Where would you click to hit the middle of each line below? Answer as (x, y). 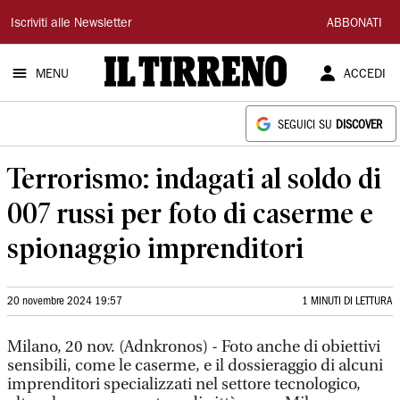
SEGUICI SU (307, 125)
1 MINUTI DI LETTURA (347, 301)
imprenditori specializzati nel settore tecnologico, (184, 384)
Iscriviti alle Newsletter (71, 24)
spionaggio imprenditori (155, 248)
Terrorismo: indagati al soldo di (194, 178)
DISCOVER (359, 125)
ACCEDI (364, 75)
